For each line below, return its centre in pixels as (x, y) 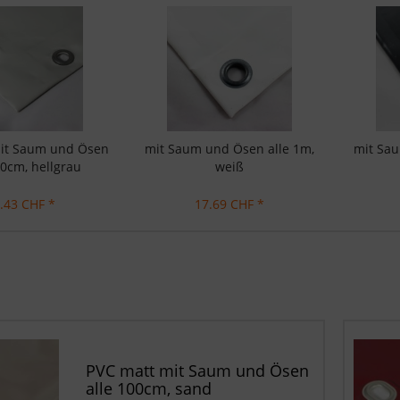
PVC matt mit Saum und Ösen (198, 371)
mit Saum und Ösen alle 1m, (229, 149)
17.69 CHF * (229, 204)
